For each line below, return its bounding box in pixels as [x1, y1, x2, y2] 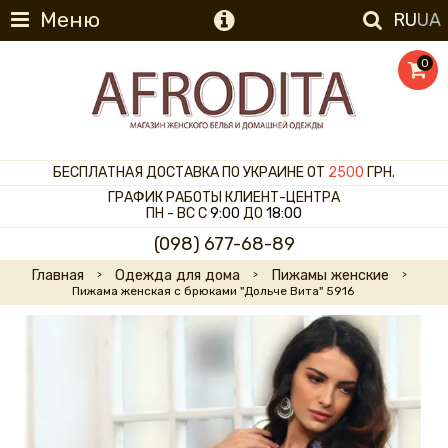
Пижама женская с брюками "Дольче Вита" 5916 [71, 283, 354, 298]
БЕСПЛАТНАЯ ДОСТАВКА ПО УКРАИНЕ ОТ [53, 164, 328, 182]
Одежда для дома [115, 266, 240, 284]
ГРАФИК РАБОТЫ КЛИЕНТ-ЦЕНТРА [108, 189, 340, 207]
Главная [31, 266, 84, 284]
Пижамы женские [271, 266, 389, 284]
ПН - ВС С [146, 205, 210, 223]
